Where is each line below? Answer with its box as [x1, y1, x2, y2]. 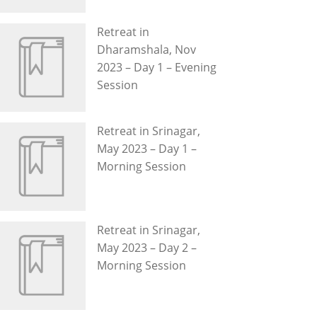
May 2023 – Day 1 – [97, 140, 197, 156]
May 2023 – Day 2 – [97, 239, 197, 255]
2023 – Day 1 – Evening [97, 59, 217, 75]
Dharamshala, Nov [97, 41, 196, 57]
